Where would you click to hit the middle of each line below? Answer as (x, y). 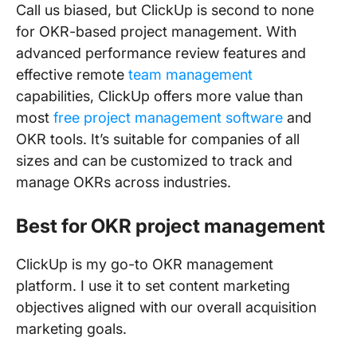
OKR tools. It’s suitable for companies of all (158, 139)
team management (190, 75)
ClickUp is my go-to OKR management (145, 264)
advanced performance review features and (161, 53)
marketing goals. (73, 329)
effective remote (72, 75)
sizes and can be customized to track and (154, 161)
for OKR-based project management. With (156, 31)
